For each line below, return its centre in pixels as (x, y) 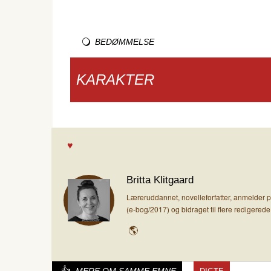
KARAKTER (115, 80)
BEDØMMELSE (125, 42)
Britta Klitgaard (160, 180)
